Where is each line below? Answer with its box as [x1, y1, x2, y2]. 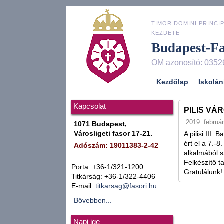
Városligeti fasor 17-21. [74, 130, 152, 137]
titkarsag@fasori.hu [95, 182, 157, 190]
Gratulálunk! [184, 168, 222, 176]
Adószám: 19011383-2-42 [74, 142, 158, 149]
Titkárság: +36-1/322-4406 [71, 173, 155, 180]
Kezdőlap [156, 77, 188, 86]
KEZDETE [151, 30, 180, 36]
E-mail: [71, 182, 95, 190]
